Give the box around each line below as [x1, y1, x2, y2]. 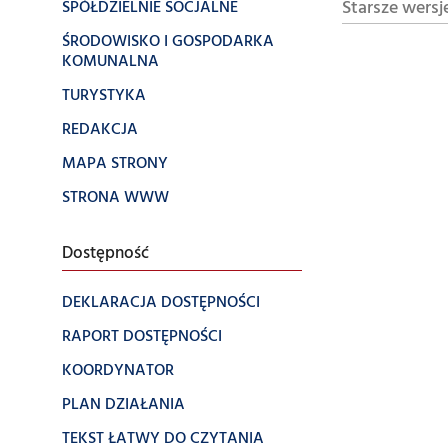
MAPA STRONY [62, 151, 168, 177]
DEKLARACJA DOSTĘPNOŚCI [62, 290, 260, 316]
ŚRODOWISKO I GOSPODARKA [62, 29, 274, 55]
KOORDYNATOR [62, 358, 174, 384]
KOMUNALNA [62, 49, 159, 75]
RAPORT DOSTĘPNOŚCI [62, 324, 222, 350]
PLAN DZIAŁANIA [62, 392, 185, 418]
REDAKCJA [62, 117, 138, 143]
